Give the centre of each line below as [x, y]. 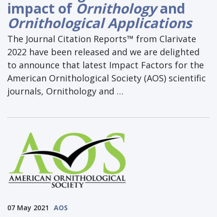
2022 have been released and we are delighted [103, 52]
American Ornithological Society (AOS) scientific [107, 78]
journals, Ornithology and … [65, 91]
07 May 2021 [28, 208]
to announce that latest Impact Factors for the [106, 65]
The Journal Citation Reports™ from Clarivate [102, 39]
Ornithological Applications [100, 23]
